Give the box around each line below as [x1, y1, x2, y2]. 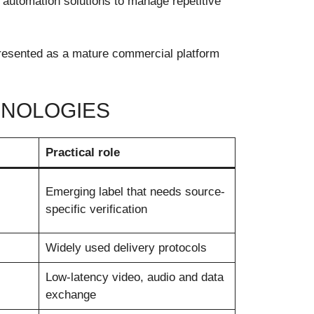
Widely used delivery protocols [45, 240, 207, 254]
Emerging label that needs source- [45, 184, 225, 198]
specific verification [45, 202, 147, 216]
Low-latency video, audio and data [45, 270, 224, 284]
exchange [45, 287, 96, 301]
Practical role [45, 145, 120, 159]
